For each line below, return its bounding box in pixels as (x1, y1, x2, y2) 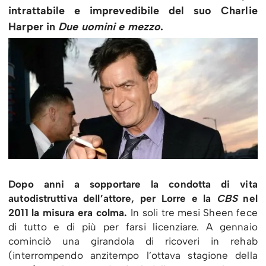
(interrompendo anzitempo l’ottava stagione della (8, 249, 258, 261)
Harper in (8, 20, 59, 33)
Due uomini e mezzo (58, 20, 161, 33)
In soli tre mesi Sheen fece (127, 206, 258, 218)
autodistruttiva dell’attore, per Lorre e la (8, 192, 217, 204)
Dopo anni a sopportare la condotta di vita (8, 178, 258, 190)
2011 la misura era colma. (8, 206, 128, 218)
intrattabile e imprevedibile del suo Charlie (8, 4, 258, 17)
